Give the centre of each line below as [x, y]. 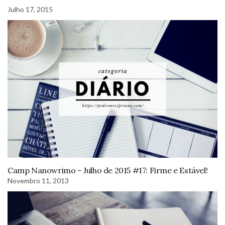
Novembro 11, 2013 [38, 180]
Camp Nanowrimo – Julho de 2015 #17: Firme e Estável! [108, 170]
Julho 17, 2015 [30, 10]
